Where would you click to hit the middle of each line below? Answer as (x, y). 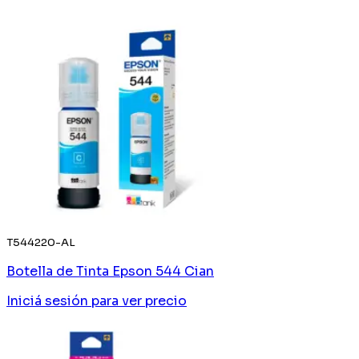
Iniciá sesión (47, 301)
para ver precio (139, 301)
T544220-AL (41, 242)
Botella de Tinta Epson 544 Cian (110, 271)
